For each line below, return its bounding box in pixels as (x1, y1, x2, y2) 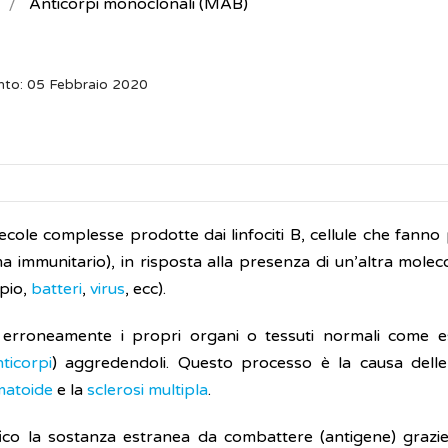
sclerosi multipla (87, 380, 208, 400)
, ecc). (125, 279, 166, 299)
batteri (31, 279, 82, 299)
